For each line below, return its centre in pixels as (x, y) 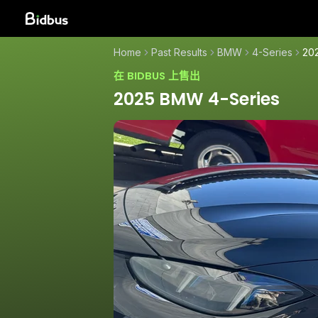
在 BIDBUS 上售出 (157, 76)
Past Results (179, 52)
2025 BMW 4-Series (197, 99)
